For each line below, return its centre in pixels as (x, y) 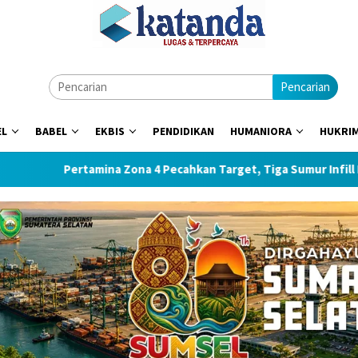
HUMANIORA (261, 131)
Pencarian (305, 87)
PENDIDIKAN (183, 131)
